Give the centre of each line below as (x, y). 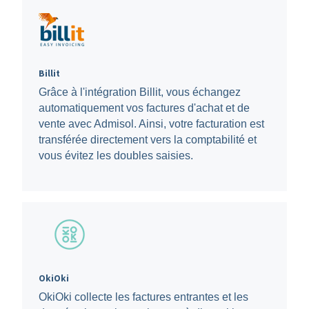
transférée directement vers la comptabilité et (147, 140)
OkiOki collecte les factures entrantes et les (143, 297)
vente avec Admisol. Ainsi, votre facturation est (151, 124)
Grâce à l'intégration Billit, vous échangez (139, 92)
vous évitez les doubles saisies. (116, 156)
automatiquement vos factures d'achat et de (144, 108)
